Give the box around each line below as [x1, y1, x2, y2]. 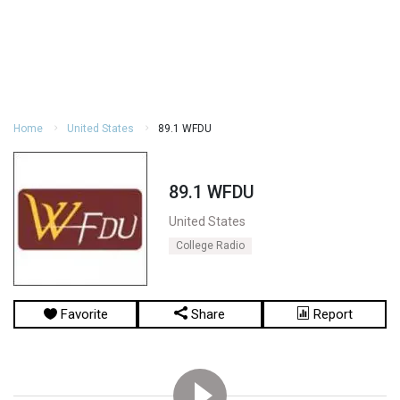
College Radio [176, 239, 245, 252]
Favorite [56, 306, 108, 322]
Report [309, 306, 353, 322]
